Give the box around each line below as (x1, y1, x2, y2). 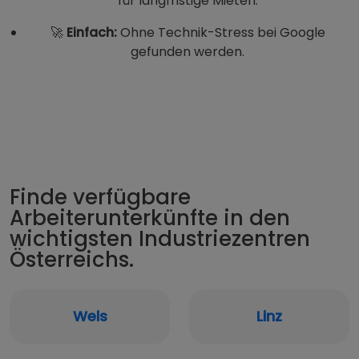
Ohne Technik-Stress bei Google (116, 23, 325, 42)
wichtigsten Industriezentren (10, 224, 310, 254)
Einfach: (66, 23, 117, 42)
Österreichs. (10, 245, 134, 275)
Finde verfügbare (10, 183, 191, 212)
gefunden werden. (131, 42, 244, 62)
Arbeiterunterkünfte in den (10, 204, 290, 233)
